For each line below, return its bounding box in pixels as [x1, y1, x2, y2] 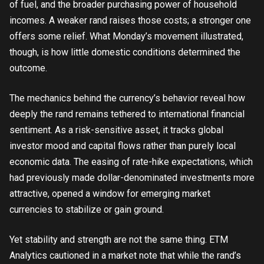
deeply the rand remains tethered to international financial [9, 108, 245, 120]
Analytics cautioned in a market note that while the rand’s [9, 250, 241, 261]
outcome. [9, 62, 47, 74]
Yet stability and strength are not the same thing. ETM [9, 234, 228, 245]
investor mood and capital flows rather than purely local [9, 140, 236, 151]
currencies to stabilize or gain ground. [9, 204, 164, 215]
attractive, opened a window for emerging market [9, 188, 210, 199]
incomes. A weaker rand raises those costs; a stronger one [9, 15, 251, 26]
